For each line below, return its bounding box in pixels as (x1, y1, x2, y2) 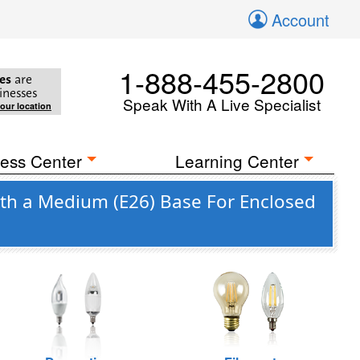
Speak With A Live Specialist (123, 93, 321, 115)
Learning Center (175, 149, 300, 173)
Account (272, 8, 329, 31)
